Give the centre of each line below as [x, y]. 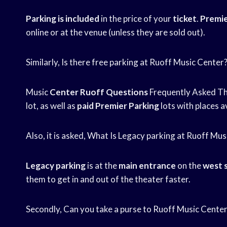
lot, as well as [51, 106]
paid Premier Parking [118, 106]
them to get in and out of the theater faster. [108, 179]
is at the [102, 166]
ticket [185, 19]
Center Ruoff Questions [99, 92]
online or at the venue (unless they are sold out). [116, 32]
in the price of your [136, 19]
